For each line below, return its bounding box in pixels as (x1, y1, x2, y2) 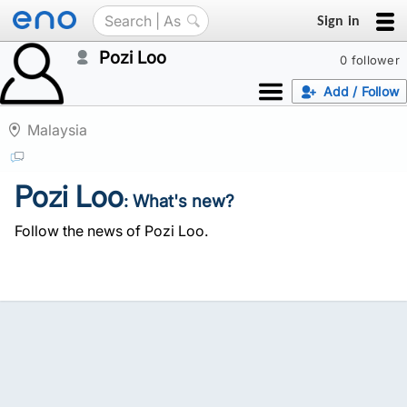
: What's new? (124, 191, 234, 212)
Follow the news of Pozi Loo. (15, 222, 208, 240)
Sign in (316, 11, 360, 29)
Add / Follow (323, 84, 399, 99)
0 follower (340, 53, 400, 67)
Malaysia (27, 121, 87, 139)
